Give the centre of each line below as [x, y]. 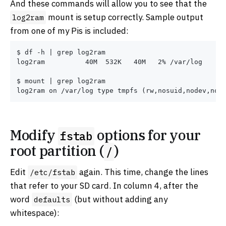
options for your [148, 135]
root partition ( [57, 151]
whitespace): [35, 213]
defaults [52, 199]
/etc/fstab [52, 172]
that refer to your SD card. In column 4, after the [104, 185]
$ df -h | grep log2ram [61, 52]
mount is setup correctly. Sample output [125, 17]
